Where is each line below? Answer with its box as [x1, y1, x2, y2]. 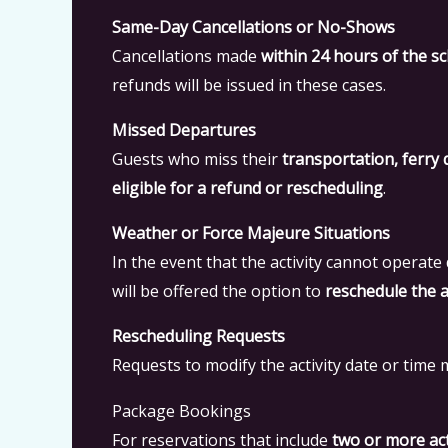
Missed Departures [112, 119, 256, 141]
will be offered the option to [112, 280, 325, 302]
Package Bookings [112, 400, 251, 422]
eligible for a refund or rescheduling [112, 177, 383, 199]
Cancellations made [112, 45, 261, 67]
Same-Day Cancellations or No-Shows [112, 16, 395, 38]
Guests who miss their [112, 148, 282, 170]
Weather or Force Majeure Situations [112, 222, 390, 244]
